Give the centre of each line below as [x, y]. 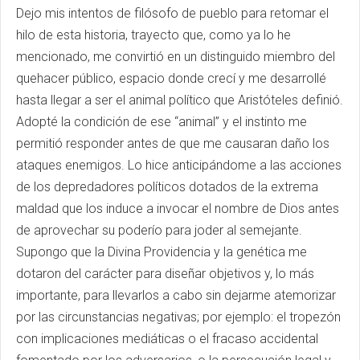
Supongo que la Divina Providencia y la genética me [162, 252]
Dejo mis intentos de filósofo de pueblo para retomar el [172, 14]
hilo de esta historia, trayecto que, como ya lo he [153, 35]
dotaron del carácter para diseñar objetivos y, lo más [165, 274]
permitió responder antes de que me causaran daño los [173, 144]
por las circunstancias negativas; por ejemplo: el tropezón [178, 317]
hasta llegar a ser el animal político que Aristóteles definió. [180, 100]
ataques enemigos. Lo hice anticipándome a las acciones [179, 166]
